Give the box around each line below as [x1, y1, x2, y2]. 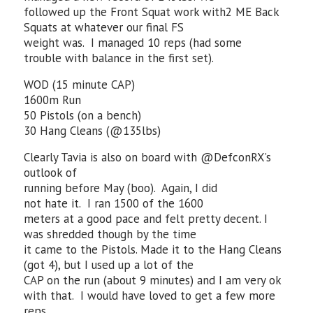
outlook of [24, 165, 78, 180]
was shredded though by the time [24, 226, 197, 242]
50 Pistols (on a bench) [24, 108, 142, 123]
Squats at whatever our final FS [24, 20, 184, 35]
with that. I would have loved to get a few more [24, 288, 276, 303]
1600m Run [24, 92, 82, 108]
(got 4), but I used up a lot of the [24, 257, 194, 272]
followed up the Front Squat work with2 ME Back [24, 4, 279, 20]
